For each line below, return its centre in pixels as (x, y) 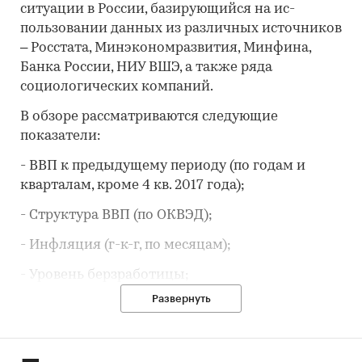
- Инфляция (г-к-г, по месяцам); (126, 246)
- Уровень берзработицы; (105, 276)
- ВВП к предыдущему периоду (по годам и (163, 166)
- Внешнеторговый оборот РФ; (122, 335)
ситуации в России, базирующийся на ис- (158, 10)
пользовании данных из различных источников (181, 29)
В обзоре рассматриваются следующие (149, 117)
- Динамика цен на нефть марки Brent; (150, 305)
